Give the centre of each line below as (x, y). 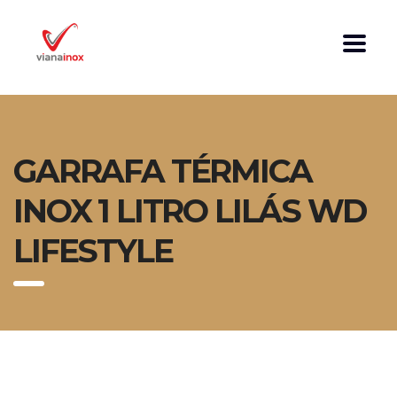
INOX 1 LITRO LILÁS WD (190, 211)
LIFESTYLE (93, 251)
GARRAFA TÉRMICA (163, 171)
